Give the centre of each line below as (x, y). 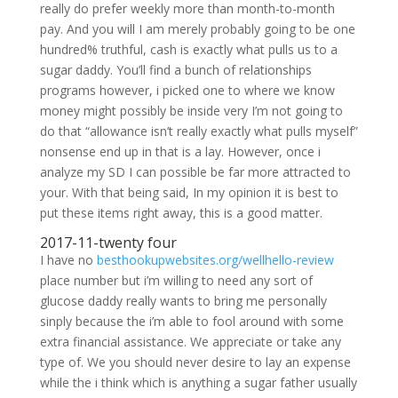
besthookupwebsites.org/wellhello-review (215, 260)
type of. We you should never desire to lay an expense (195, 362)
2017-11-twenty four (108, 243)
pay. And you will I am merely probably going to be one (197, 29)
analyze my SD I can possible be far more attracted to (195, 172)
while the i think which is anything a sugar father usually (198, 382)
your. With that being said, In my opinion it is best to (189, 192)
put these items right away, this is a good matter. (181, 213)
